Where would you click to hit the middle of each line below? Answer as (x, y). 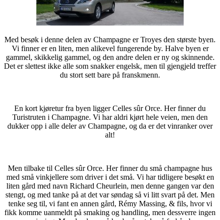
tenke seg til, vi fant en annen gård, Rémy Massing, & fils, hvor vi (110, 203)
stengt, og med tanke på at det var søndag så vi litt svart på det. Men (110, 194)
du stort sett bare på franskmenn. (110, 75)
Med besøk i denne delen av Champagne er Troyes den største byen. (110, 39)
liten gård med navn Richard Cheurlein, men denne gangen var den (110, 186)
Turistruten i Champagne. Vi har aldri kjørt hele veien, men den (110, 117)
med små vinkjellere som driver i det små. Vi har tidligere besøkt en (110, 177)
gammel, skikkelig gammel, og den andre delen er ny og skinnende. (110, 57)
